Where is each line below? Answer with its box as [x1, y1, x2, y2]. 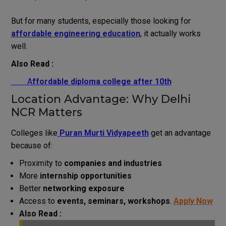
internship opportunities [39, 171, 132, 181]
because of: [11, 140, 52, 150]
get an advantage [148, 128, 211, 138]
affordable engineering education [11, 28, 140, 38]
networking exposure [42, 183, 125, 193]
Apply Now [173, 196, 213, 206]
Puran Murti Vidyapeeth [59, 128, 149, 138]
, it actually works [140, 28, 201, 38]
